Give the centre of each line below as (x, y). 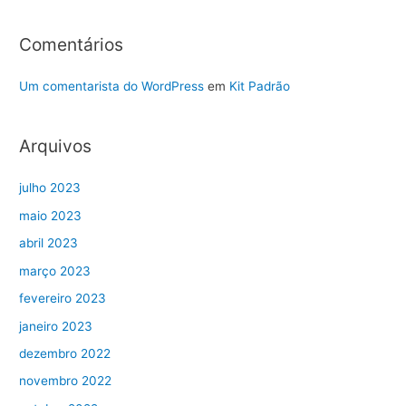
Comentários (72, 44)
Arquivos (56, 146)
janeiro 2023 (56, 326)
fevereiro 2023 (63, 299)
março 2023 (55, 271)
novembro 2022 (66, 381)
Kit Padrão (260, 87)
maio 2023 (51, 215)
